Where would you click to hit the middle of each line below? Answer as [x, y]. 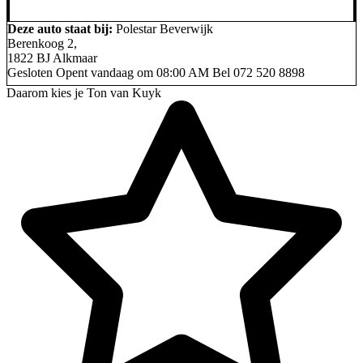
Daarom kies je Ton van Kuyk [84, 92]
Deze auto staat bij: [60, 28]
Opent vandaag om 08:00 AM [132, 72]
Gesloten [30, 72]
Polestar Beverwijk [164, 28]
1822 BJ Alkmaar [52, 58]
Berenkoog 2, [42, 43]
